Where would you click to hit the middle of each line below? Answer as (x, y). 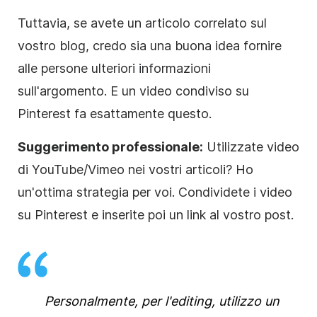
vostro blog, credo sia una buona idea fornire (150, 45)
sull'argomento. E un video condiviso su (133, 91)
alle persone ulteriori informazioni (114, 68)
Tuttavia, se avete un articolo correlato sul (142, 23)
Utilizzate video (251, 146)
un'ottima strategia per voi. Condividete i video (155, 192)
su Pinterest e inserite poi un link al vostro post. (156, 214)
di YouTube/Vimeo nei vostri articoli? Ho (136, 169)
